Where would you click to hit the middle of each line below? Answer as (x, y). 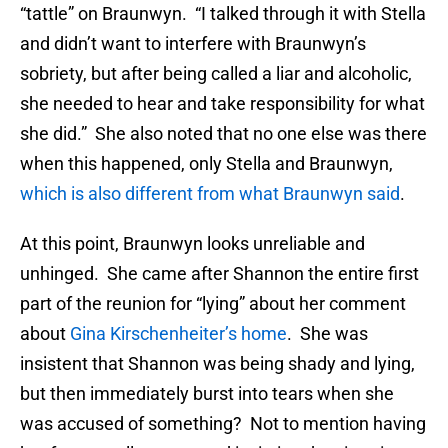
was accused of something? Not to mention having (223, 424)
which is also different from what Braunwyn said (210, 194)
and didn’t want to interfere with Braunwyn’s (193, 44)
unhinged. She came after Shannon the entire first (219, 274)
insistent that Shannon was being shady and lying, (217, 364)
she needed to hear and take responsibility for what (222, 104)
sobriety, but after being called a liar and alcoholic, (216, 74)
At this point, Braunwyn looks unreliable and (192, 244)
